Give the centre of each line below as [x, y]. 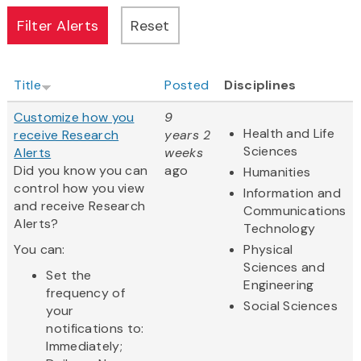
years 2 [188, 135]
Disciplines [260, 85]
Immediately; [84, 346]
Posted [187, 85]
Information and [292, 193]
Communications [295, 211]
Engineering [279, 285]
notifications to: [95, 329]
